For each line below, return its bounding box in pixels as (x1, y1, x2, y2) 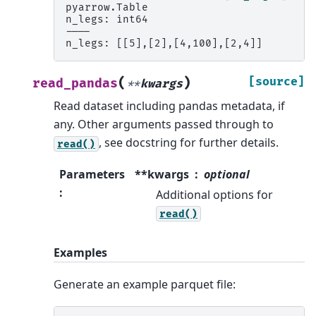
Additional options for (155, 186, 273, 202)
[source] (248, 75, 305, 90)
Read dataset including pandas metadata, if (54, 98, 285, 114)
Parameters (59, 166, 125, 182)
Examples (54, 244, 107, 260)
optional (203, 166, 250, 182)
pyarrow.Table (66, 1, 148, 14)
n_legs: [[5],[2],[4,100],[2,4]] (66, 37, 262, 50)
